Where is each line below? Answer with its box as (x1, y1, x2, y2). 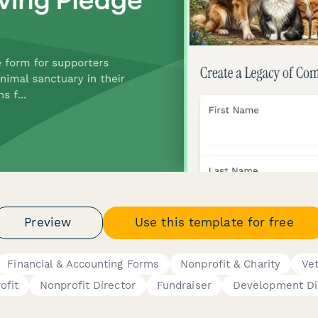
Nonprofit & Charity (180, 257, 281, 270)
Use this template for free (135, 215, 294, 229)
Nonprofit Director (40, 278, 136, 292)
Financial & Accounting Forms (7, 257, 160, 270)
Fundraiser (156, 278, 212, 292)
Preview (24, 215, 72, 229)
